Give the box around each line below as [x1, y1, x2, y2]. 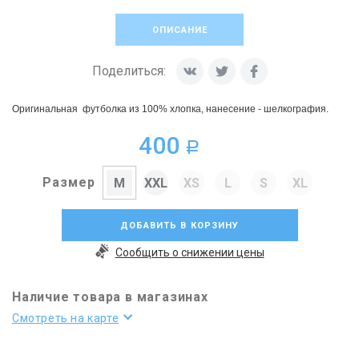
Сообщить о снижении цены [115, 246, 264, 259]
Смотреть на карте [12, 312, 119, 325]
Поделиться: [91, 63, 166, 79]
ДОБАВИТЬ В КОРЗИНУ [119, 220, 240, 231]
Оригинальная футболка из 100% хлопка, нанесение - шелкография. [12, 103, 329, 115]
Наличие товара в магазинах [12, 289, 208, 305]
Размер [42, 175, 95, 190]
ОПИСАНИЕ [151, 25, 208, 35]
